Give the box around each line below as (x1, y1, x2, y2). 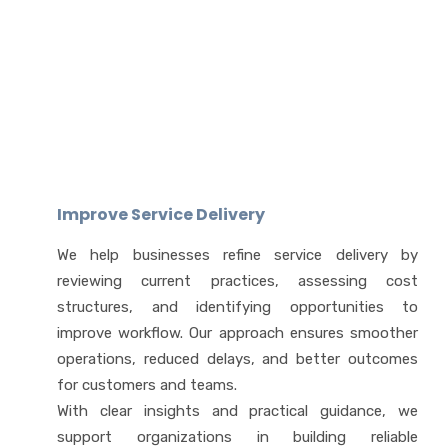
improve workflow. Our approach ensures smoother (57, 324, 418, 343)
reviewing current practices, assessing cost (57, 272, 418, 291)
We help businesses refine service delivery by (57, 246, 418, 265)
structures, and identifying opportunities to (57, 298, 418, 317)
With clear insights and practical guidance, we (57, 402, 418, 421)
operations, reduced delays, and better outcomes (57, 350, 418, 369)
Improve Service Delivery (57, 203, 265, 227)
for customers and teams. (57, 376, 237, 395)
